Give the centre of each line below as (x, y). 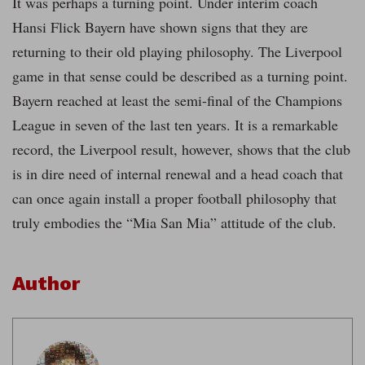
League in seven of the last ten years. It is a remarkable (175, 125)
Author (46, 284)
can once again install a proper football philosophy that (174, 198)
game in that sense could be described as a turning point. (180, 76)
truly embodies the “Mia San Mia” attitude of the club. (174, 223)
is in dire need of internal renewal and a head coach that (178, 174)
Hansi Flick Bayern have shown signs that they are (160, 27)
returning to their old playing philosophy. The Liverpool (177, 52)
